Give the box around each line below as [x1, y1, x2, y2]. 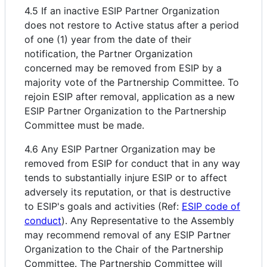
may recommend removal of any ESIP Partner [24, 228, 231, 241]
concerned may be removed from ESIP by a [24, 61, 222, 74]
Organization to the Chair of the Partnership [24, 243, 223, 255]
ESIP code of [182, 200, 240, 212]
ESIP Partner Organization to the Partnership [24, 104, 226, 117]
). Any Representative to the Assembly [61, 214, 234, 226]
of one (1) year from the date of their [24, 33, 191, 45]
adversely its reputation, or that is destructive [24, 185, 231, 198]
